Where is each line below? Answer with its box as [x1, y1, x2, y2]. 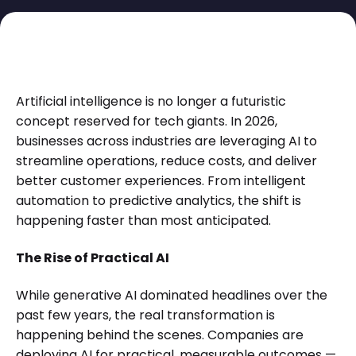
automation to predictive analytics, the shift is [16, 192, 301, 211]
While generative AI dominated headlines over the [16, 285, 327, 304]
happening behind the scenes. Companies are [16, 325, 304, 344]
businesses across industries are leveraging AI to [16, 132, 317, 151]
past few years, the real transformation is [16, 305, 275, 324]
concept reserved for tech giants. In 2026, [16, 112, 277, 131]
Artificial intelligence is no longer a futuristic [16, 92, 286, 111]
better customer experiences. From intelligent [16, 172, 306, 191]
